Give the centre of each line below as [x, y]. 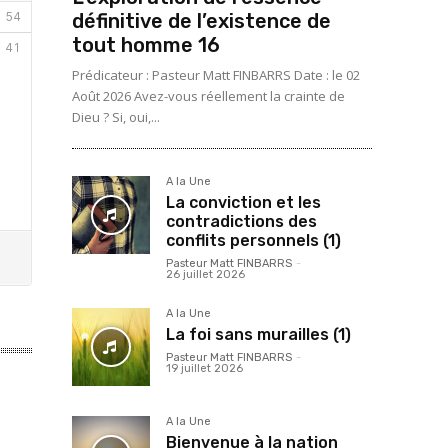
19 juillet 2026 [204, 368]
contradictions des [241, 221]
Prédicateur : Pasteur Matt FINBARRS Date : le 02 [216, 75]
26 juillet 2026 [205, 274]
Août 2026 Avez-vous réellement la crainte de [208, 96]
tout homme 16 [146, 45]
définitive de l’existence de [201, 21]
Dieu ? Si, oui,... [116, 117]
